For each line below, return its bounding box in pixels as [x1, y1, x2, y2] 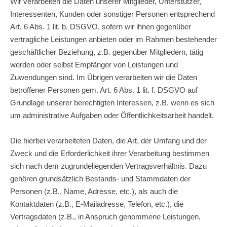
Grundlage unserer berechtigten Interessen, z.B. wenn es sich [10, 98, 214, 107]
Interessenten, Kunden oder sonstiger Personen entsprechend [10, 9, 215, 18]
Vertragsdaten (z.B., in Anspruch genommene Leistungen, [10, 212, 201, 221]
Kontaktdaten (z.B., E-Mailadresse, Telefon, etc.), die [10, 199, 183, 208]
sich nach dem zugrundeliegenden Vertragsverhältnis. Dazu [10, 161, 207, 170]
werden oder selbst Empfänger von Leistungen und [10, 60, 178, 69]
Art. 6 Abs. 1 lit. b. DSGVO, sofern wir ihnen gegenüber [10, 22, 191, 31]
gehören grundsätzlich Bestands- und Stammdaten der [10, 174, 191, 183]
